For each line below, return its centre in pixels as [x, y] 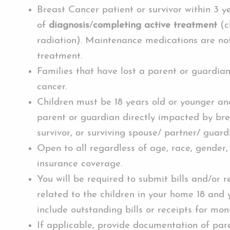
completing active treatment [157, 25]
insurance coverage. [80, 164]
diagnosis [69, 25]
